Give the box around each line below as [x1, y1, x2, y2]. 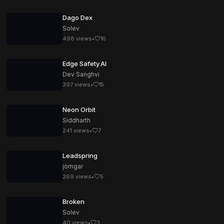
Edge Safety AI [62, 59, 107, 67]
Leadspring [62, 151, 97, 159]
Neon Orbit [62, 105, 95, 113]
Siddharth [62, 116, 90, 124]
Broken [62, 197, 84, 205]
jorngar [62, 162, 83, 170]
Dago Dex [62, 13, 92, 21]
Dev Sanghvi [62, 70, 99, 78]
